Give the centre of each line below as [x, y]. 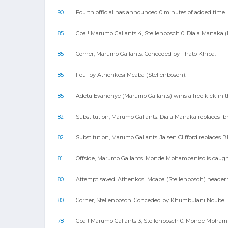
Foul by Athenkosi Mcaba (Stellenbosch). [131, 75]
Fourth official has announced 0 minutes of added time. [151, 12]
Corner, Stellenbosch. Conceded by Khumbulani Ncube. [151, 200]
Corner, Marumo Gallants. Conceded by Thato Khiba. [146, 54]
